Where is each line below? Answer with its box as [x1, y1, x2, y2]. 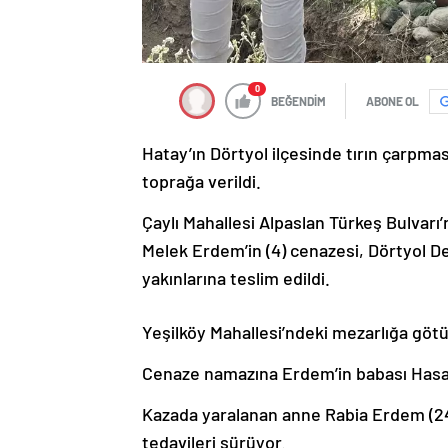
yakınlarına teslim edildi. [142, 267, 330, 290]
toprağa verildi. [142, 170, 261, 193]
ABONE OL [366, 94, 419, 109]
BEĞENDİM [271, 94, 326, 109]
